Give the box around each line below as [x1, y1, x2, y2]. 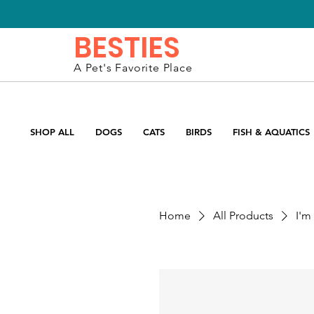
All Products [213, 208, 273, 222]
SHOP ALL [30, 126, 74, 137]
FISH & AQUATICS [233, 126, 310, 137]
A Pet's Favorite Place [74, 61, 193, 74]
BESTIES [74, 28, 180, 67]
